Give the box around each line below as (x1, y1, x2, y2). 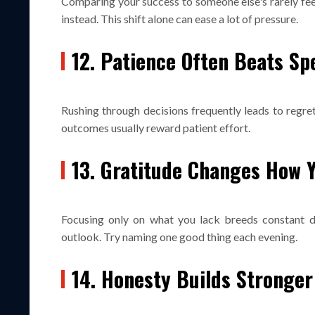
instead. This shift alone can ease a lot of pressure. (61, 11, 298, 25)
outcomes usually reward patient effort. (61, 120, 250, 134)
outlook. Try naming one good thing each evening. (61, 229, 297, 243)
